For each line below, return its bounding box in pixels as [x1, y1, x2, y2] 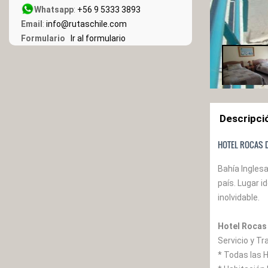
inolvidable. [218, 193, 260, 202]
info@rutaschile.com [46, 19, 127, 29]
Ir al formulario [67, 33, 126, 43]
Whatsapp [34, 5, 74, 14]
